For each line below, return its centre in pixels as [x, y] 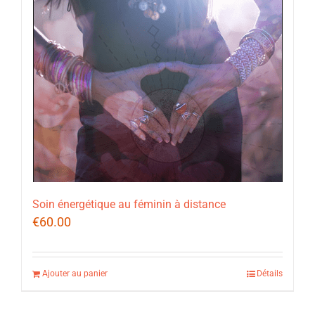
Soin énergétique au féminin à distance [129, 205]
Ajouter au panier [75, 274]
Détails [270, 274]
